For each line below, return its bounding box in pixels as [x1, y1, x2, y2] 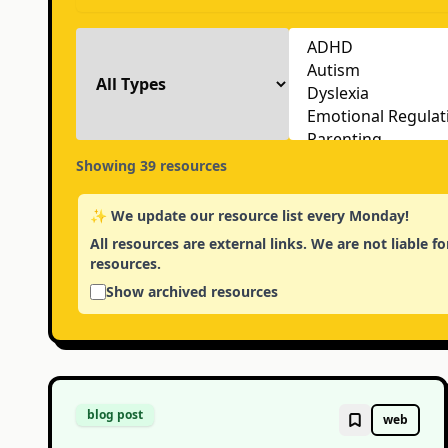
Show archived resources [106, 282, 278, 301]
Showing [76, 156, 140, 175]
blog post [87, 406, 143, 423]
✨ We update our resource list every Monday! [90, 206, 409, 225]
